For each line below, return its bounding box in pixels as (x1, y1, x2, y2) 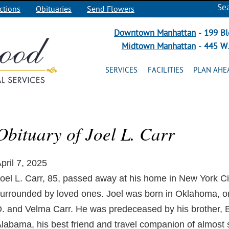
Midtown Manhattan (121, 41, 196, 51)
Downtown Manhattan (114, 28, 196, 38)
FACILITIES (147, 66, 184, 75)
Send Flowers (87, 5, 134, 14)
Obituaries (36, 5, 72, 14)
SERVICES (105, 66, 138, 75)
